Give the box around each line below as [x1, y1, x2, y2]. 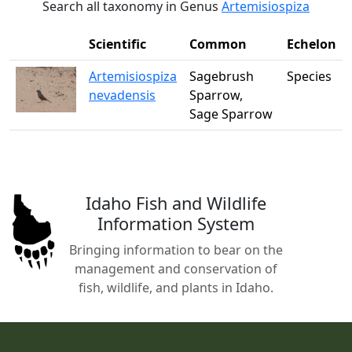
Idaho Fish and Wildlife [85, 192, 266, 214]
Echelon [287, 35, 336, 53]
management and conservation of [74, 260, 277, 277]
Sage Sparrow [189, 105, 273, 123]
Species [287, 68, 332, 85]
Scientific [89, 35, 146, 53]
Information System [97, 212, 255, 235]
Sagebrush [189, 68, 254, 85]
